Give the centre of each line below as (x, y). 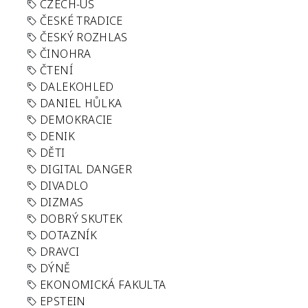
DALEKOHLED (77, 87)
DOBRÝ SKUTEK (81, 219)
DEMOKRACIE (76, 120)
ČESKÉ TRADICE (81, 21)
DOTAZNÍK (68, 235)
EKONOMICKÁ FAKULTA (103, 285)
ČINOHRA (66, 54)
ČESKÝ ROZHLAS (84, 37)
